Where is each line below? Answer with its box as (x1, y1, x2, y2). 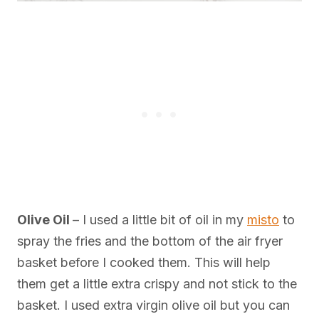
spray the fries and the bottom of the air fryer (17, 234, 283, 249)
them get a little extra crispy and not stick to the (17, 276, 297, 292)
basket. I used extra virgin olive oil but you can (17, 298, 290, 313)
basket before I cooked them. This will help (17, 255, 271, 271)
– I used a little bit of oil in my (73, 212, 247, 228)
